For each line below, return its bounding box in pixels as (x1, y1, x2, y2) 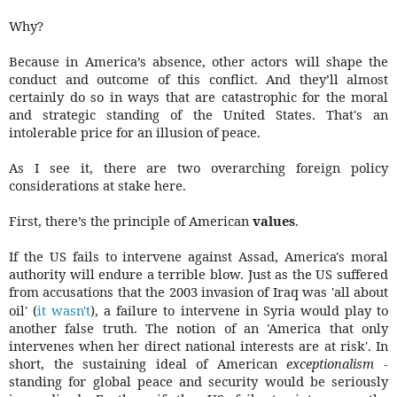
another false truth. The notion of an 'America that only (9, 319, 388, 338)
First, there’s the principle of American (9, 212, 253, 230)
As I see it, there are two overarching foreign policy (9, 159, 388, 177)
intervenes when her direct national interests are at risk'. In (9, 337, 388, 355)
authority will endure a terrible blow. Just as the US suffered (9, 265, 388, 284)
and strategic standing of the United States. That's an (9, 105, 388, 124)
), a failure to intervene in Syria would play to (90, 301, 389, 320)
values (253, 212, 295, 230)
